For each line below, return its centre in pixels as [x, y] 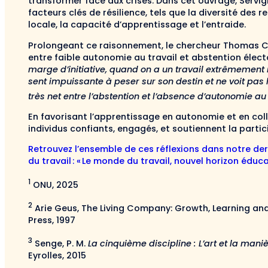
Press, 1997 [52, 220]
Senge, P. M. [60, 243]
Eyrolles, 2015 [57, 255]
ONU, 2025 [54, 185]
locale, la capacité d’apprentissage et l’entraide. [137, 25]
